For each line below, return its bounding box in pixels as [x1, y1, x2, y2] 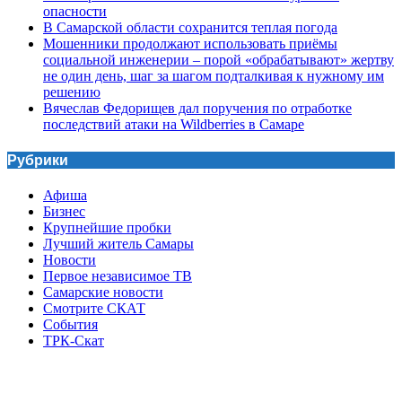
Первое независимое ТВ [43, 268, 192, 284]
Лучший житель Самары [43, 236, 194, 252]
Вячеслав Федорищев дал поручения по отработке [43, 100, 352, 116]
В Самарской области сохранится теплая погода [43, 19, 337, 35]
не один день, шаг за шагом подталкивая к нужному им [43, 67, 384, 83]
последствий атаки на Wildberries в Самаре [43, 116, 304, 132]
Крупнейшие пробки [43, 220, 171, 236]
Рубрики [7, 151, 68, 169]
